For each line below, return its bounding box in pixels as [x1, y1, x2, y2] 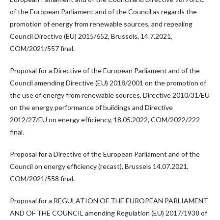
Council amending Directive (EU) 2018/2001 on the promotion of [10, 79, 206, 87]
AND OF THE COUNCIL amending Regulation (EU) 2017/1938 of [10, 209, 207, 218]
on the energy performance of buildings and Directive [10, 103, 173, 112]
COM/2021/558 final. [10, 174, 75, 183]
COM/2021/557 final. [10, 44, 75, 53]
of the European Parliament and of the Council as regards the [10, 7, 197, 16]
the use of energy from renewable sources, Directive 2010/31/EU [10, 91, 210, 100]
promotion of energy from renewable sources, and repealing [10, 20, 192, 28]
